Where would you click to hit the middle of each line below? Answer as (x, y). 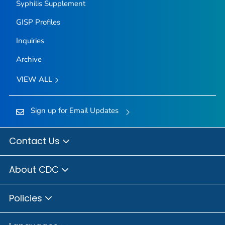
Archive (29, 60)
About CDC (35, 169)
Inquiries (30, 41)
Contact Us (36, 141)
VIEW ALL (35, 80)
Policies (27, 198)
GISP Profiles (38, 22)
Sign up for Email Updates (74, 110)
